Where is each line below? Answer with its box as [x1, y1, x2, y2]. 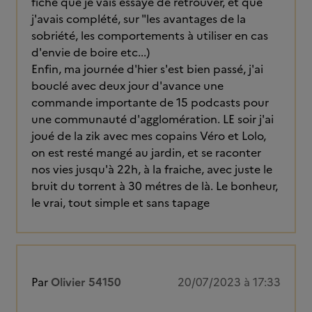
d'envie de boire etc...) [31, 44, 150, 61]
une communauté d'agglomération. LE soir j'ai [31, 111, 274, 127]
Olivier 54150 [51, 274, 121, 290]
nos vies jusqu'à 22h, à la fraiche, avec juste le [31, 161, 272, 178]
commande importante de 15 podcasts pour [31, 94, 269, 111]
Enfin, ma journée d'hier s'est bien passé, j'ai [31, 61, 263, 77]
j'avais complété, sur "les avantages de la [31, 10, 246, 27]
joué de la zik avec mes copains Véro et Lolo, [31, 127, 266, 144]
